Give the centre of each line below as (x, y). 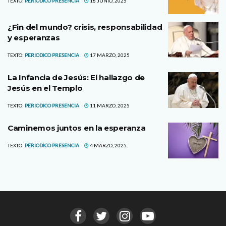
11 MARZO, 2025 (109, 105)
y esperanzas (34, 37)
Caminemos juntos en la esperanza (77, 128)
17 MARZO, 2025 (109, 55)
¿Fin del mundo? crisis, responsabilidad (85, 27)
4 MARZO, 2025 (108, 145)
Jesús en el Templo (45, 88)
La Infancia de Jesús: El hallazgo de (76, 77)
